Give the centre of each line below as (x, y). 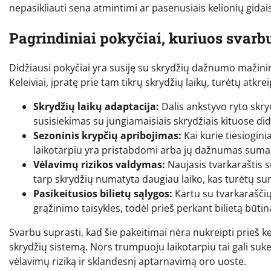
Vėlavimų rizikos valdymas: (99, 165)
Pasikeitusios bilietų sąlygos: (103, 194)
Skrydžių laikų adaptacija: (96, 107)
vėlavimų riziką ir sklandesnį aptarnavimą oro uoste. (128, 262)
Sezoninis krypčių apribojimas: (107, 136)
